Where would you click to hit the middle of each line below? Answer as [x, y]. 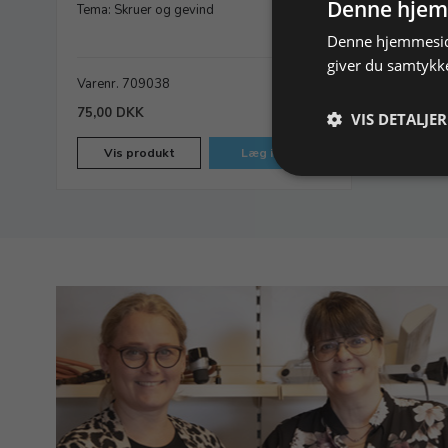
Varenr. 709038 [123, 84]
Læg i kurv [271, 153]
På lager [306, 84]
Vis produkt [139, 153]
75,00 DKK [110, 113]
